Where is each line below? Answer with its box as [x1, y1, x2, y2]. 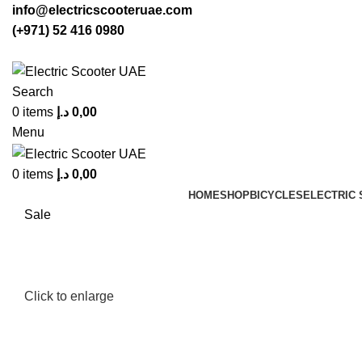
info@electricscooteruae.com [12, 3, 192, 17]
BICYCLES [249, 188, 303, 201]
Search [12, 85, 53, 99]
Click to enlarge [24, 288, 114, 303]
